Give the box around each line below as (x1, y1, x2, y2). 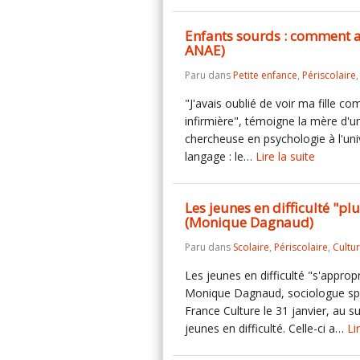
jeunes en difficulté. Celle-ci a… (185, 321, 347, 336)
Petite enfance (233, 68, 297, 82)
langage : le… (185, 149, 256, 164)
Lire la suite (256, 149, 315, 164)
